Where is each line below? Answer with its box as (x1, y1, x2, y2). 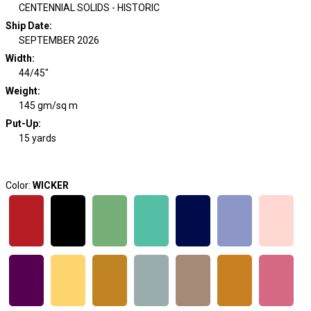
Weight (5, 85, 37, 96)
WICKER (32, 180, 69, 191)
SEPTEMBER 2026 (19, 35, 99, 46)
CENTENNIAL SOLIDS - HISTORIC (19, 2, 160, 13)
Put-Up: (5, 118, 41, 129)
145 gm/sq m (19, 100, 78, 111)
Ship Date (5, 20, 49, 31)
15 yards (19, 133, 56, 144)
